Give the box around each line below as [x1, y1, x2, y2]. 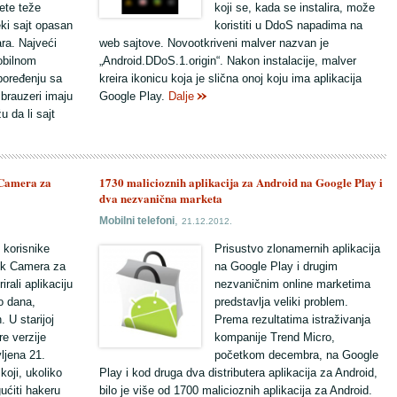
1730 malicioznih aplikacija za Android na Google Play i [99, 174, 383, 191]
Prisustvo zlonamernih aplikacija [214, 242, 380, 255]
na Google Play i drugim [214, 260, 338, 273]
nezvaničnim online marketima [214, 277, 370, 291]
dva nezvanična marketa [99, 190, 222, 206]
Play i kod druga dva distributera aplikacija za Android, [99, 366, 378, 379]
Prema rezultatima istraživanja [214, 313, 370, 326]
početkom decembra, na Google [214, 348, 378, 362]
